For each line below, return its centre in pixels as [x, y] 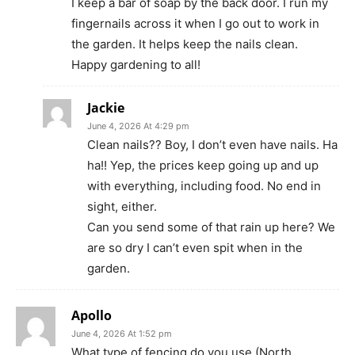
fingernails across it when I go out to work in [195, 24]
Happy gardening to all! [136, 65]
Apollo [92, 316]
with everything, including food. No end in [204, 186]
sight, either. [122, 207]
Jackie [106, 108]
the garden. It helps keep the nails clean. [185, 44]
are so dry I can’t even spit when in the [195, 248]
